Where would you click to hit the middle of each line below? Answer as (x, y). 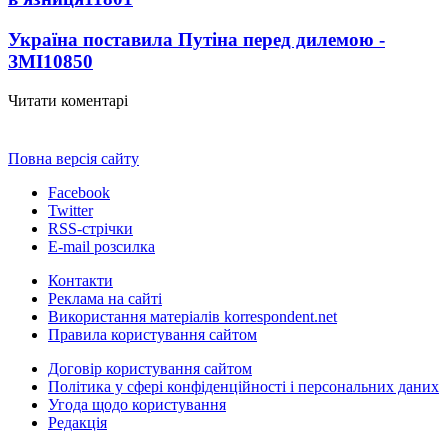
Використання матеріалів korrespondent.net (192, 316)
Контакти (80, 280)
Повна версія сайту (73, 158)
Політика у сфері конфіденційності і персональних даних (243, 386)
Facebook (79, 192)
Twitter (70, 210)
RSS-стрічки (90, 228)
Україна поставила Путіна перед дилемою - (196, 39)
